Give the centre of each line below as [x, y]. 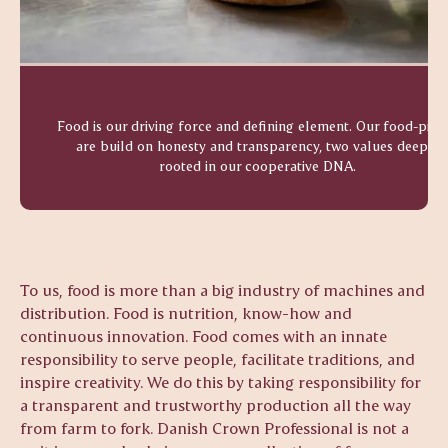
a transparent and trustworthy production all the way [215, 405]
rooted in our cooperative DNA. [258, 166]
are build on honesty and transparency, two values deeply [257, 146]
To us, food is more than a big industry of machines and [222, 290]
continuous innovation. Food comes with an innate [203, 336]
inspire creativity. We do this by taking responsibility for [219, 382]
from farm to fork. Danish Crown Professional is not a [214, 428]
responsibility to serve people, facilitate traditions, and [217, 359]
